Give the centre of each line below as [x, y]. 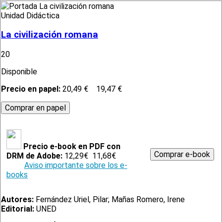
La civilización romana [50, 35]
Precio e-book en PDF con [72, 147]
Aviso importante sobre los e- [76, 166]
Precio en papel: [32, 89]
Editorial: [18, 209]
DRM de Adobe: [35, 156]
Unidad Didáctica [30, 15]
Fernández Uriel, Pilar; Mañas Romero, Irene [109, 200]
